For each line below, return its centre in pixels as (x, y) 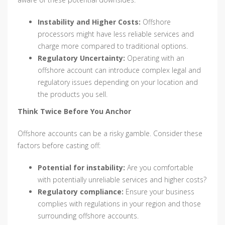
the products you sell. (73, 94)
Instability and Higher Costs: (89, 22)
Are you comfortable (159, 168)
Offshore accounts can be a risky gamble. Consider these (110, 134)
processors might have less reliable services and (116, 34)
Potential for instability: (81, 168)
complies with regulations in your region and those (119, 204)
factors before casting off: (59, 146)
